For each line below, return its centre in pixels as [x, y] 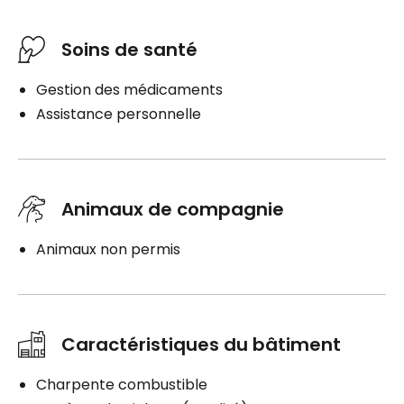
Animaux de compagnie [173, 210]
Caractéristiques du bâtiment [201, 345]
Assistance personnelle [119, 115]
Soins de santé [129, 50]
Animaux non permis [108, 250]
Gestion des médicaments [129, 90]
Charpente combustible [122, 385]
